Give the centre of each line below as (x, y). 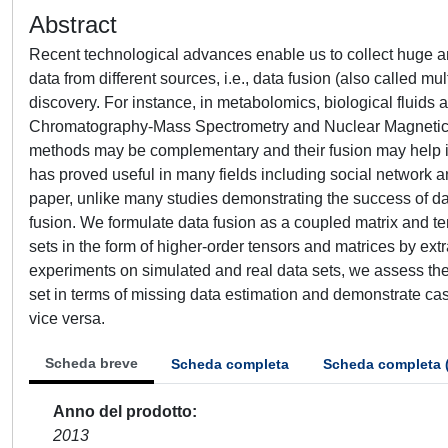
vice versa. (67, 318)
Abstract (73, 24)
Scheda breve (91, 363)
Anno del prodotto (122, 411)
